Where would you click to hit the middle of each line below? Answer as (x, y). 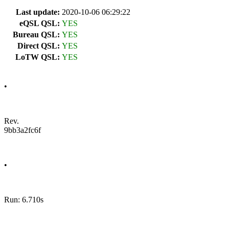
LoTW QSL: (38, 57)
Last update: (38, 12)
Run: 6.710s (24, 200)
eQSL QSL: (40, 23)
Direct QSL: (39, 46)
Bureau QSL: (36, 35)
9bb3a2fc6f (22, 130)
